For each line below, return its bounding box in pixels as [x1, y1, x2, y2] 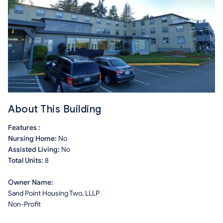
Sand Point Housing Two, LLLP [8, 189, 100, 198]
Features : [8, 123, 40, 132]
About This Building [8, 103, 102, 116]
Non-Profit [8, 200, 41, 209]
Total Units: [8, 156, 45, 165]
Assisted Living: [8, 145, 61, 154]
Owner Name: [8, 178, 53, 187]
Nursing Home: [8, 134, 58, 143]
